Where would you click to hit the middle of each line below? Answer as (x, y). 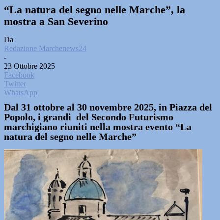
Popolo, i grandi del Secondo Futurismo (89, 117)
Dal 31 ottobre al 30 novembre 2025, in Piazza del (108, 107)
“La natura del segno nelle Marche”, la (95, 10)
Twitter (15, 84)
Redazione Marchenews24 (45, 48)
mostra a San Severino (56, 21)
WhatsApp (21, 93)
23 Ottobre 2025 (29, 66)
